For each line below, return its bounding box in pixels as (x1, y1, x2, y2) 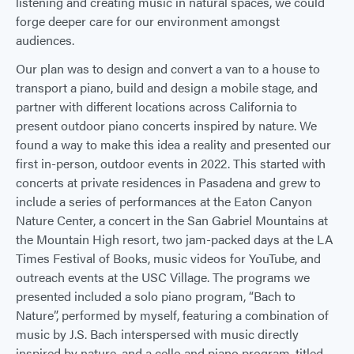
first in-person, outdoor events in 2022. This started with (16, 153, 326, 172)
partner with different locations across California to (16, 96, 297, 115)
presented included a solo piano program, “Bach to (16, 286, 296, 305)
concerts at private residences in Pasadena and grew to (16, 172, 321, 191)
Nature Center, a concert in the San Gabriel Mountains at (16, 210, 328, 229)
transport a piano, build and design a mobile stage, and (16, 77, 318, 96)
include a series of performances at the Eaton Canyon (16, 191, 312, 210)
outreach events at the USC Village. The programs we (16, 267, 310, 286)
